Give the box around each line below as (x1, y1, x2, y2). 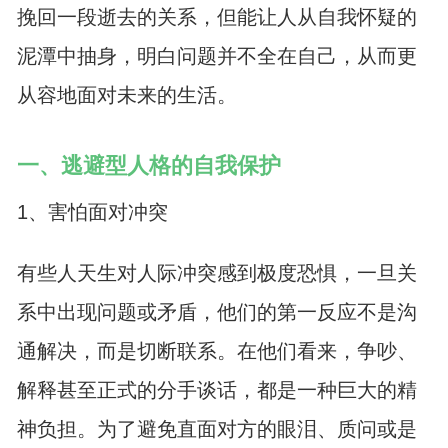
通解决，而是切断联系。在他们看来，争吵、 (16, 340, 417, 363)
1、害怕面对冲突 (16, 200, 168, 223)
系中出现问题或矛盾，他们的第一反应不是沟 (16, 301, 417, 324)
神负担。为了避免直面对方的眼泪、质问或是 (16, 418, 417, 441)
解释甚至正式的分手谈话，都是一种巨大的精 (16, 379, 417, 402)
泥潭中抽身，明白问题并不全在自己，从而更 (16, 45, 417, 68)
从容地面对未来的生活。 (16, 84, 237, 107)
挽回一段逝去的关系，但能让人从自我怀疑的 (16, 6, 417, 29)
